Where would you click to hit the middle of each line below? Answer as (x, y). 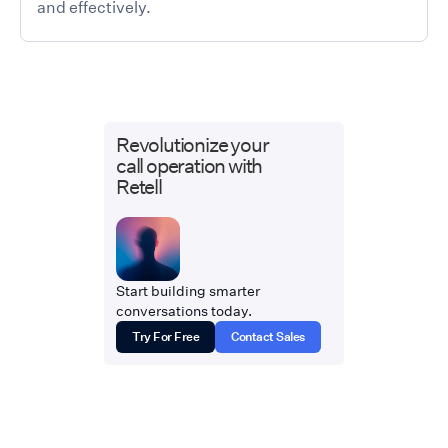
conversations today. (184, 310)
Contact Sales (268, 336)
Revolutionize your (192, 144)
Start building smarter (188, 290)
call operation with (189, 165)
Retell (139, 186)
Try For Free (166, 336)
